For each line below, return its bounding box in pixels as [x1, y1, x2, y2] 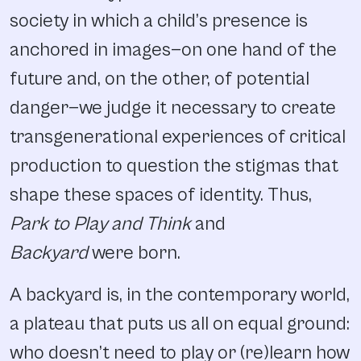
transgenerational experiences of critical [10, 125, 346, 148]
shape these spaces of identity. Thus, [10, 183, 312, 206]
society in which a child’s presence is [10, 9, 308, 32]
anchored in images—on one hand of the [10, 38, 337, 61]
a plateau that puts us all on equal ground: [10, 312, 350, 335]
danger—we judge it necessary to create [10, 96, 336, 119]
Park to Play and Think [10, 212, 191, 235]
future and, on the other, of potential [10, 67, 309, 90]
